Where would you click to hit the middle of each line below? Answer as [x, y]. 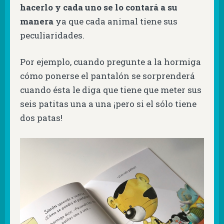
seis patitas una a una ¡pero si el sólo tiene [108, 104]
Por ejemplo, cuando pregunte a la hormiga [110, 62]
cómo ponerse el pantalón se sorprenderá [107, 76]
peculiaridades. [52, 35]
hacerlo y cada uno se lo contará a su [99, 7]
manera [37, 21]
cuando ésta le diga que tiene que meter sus [111, 90]
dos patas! [41, 118]
